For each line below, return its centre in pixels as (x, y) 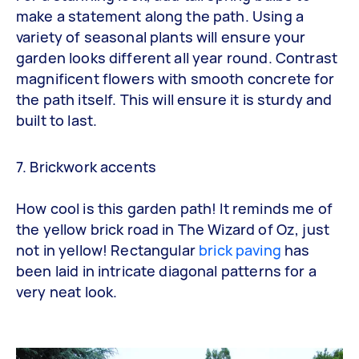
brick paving (240, 250)
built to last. (57, 121)
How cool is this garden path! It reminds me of (174, 208)
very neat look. (67, 291)
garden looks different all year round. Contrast (177, 58)
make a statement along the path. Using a (160, 16)
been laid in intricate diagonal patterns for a (166, 270)
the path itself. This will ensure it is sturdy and (174, 100)
